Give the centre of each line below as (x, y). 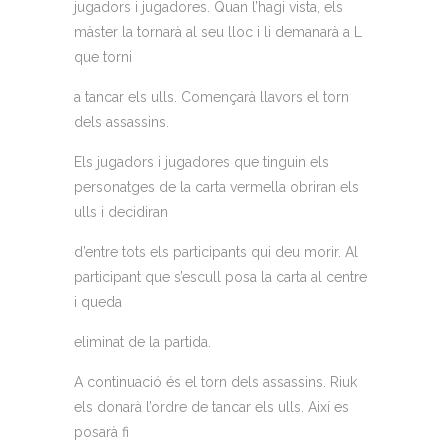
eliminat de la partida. (144, 342)
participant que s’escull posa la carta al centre (220, 277)
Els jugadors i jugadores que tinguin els (201, 162)
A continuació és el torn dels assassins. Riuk (215, 382)
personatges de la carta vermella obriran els (216, 187)
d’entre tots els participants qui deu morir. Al (216, 252)
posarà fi (103, 432)
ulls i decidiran (123, 212)
